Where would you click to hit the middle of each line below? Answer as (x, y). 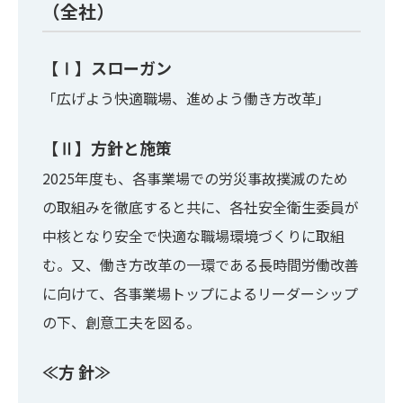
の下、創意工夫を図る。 (122, 322)
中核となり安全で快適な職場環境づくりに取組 (194, 235)
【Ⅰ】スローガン (107, 67)
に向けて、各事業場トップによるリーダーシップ (201, 293)
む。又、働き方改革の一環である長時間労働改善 (201, 264)
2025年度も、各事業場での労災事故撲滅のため (196, 178)
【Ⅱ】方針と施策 (107, 147)
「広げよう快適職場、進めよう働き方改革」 (187, 98)
